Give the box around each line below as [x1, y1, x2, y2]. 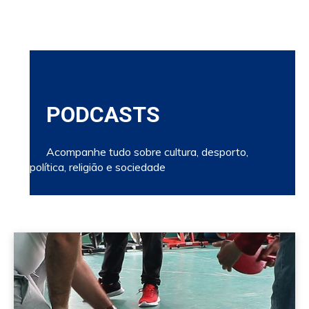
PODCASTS [30, 101, 160, 128]
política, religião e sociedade [30, 159, 166, 174]
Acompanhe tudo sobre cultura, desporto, [30, 144, 248, 159]
